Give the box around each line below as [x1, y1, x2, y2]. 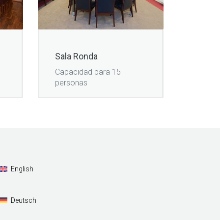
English [10, 165, 33, 173]
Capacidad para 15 [55, 67, 121, 77]
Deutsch [10, 196, 36, 205]
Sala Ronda [55, 51, 98, 61]
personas [55, 78, 87, 88]
